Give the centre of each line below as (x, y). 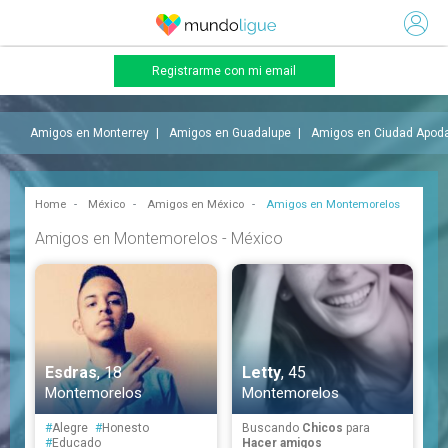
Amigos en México (195, 204)
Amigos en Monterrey (89, 133)
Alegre (71, 428)
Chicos (322, 428)
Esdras (71, 372)
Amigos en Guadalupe (230, 133)
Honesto (125, 428)
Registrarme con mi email (224, 71)
